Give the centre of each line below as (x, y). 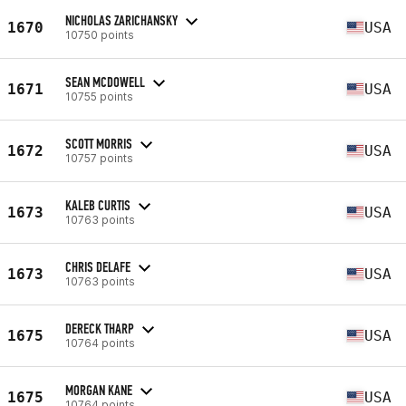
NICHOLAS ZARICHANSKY (121, 20)
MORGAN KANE (99, 390)
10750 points (100, 34)
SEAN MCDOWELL (105, 82)
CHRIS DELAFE (98, 266)
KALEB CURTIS (98, 205)
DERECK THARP (100, 328)
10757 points (99, 158)
